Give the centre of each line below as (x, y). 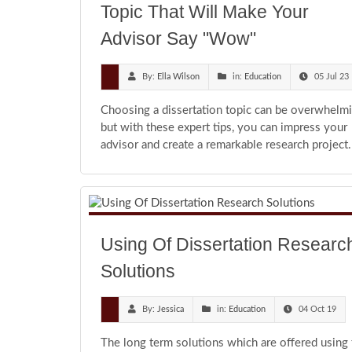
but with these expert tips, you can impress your (224, 128)
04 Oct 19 (317, 310)
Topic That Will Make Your (205, 12)
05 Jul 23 (332, 77)
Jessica (170, 310)
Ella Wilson (178, 77)
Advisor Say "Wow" (178, 39)
